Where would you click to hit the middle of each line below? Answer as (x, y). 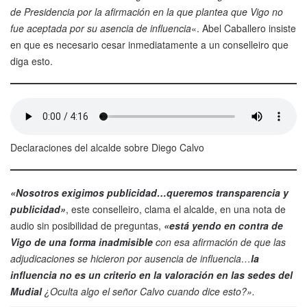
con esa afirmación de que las (219, 242)
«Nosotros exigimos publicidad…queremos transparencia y (149, 193)
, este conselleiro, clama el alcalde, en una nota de (176, 209)
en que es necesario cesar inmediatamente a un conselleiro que (149, 45)
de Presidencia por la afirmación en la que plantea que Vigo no (147, 12)
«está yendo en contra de (223, 226)
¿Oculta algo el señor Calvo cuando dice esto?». (150, 292)
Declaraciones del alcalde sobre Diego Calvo (107, 148)
